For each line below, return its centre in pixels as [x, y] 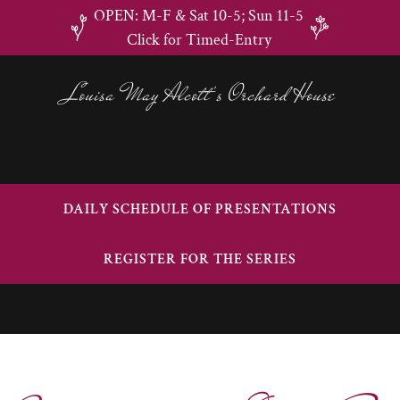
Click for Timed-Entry [199, 40]
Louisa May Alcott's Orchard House [200, 95]
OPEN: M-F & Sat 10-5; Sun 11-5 [199, 16]
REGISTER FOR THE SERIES [200, 259]
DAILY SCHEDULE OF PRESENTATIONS [200, 209]
